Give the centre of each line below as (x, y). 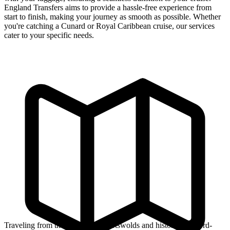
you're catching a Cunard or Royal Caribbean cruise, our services (109, 26)
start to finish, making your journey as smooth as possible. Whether (112, 17)
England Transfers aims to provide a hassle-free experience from (108, 8)
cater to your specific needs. (49, 35)
